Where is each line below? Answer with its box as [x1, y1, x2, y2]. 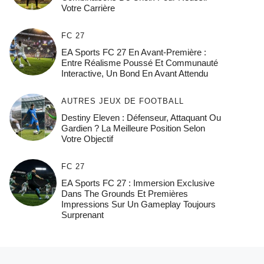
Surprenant [61, 210, 104, 220]
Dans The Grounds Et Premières [61, 189, 188, 199]
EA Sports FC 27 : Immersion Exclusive [61, 178, 214, 189]
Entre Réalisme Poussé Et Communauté [61, 58, 218, 68]
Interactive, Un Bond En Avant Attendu [61, 68, 208, 79]
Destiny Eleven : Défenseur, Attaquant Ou [61, 113, 221, 123]
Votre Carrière [61, 3, 115, 14]
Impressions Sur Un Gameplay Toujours [61, 199, 216, 210]
